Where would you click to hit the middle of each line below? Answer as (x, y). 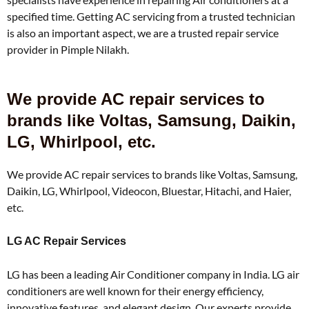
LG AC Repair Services (67, 241)
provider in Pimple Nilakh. (68, 49)
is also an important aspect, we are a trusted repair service (143, 33)
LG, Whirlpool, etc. (81, 142)
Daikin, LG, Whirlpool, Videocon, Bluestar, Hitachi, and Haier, (149, 191)
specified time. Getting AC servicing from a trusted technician (151, 16)
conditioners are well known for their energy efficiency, (135, 291)
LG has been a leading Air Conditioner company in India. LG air (153, 274)
